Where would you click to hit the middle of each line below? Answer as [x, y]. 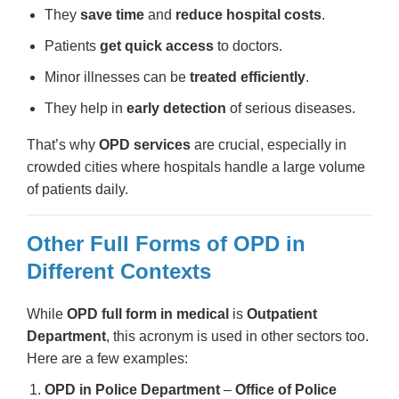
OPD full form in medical [148, 313]
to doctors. [248, 45]
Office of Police [286, 389]
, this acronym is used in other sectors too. [237, 336]
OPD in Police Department [132, 389]
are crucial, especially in [269, 144]
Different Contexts [119, 271]
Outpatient [282, 313]
